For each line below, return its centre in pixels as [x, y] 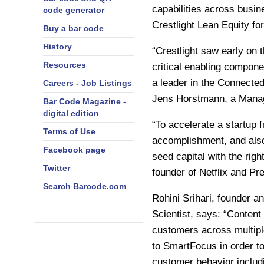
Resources [65, 65]
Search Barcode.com [85, 186]
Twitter [57, 168]
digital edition [71, 113]
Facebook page [74, 150]
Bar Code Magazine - [85, 101]
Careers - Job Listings [88, 83]
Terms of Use [69, 131]
